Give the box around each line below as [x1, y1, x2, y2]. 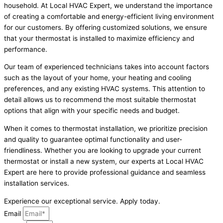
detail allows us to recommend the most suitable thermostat [4, 96, 196, 104]
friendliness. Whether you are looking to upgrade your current [4, 146, 201, 155]
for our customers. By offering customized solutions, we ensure [4, 23, 207, 31]
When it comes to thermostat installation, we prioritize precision [4, 124, 208, 133]
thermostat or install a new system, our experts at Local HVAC [4, 157, 204, 166]
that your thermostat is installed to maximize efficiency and [4, 34, 194, 42]
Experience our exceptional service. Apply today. [4, 197, 160, 205]
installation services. [4, 179, 69, 188]
